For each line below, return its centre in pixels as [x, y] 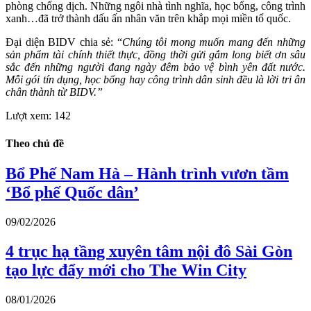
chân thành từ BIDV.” [54, 92]
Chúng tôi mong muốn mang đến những [214, 42]
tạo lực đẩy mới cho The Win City [126, 270]
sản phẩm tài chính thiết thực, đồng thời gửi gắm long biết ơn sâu [155, 55]
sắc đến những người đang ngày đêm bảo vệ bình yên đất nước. [155, 67]
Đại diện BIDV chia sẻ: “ [64, 42]
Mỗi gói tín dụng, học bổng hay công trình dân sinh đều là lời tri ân [155, 80]
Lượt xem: [28, 116]
